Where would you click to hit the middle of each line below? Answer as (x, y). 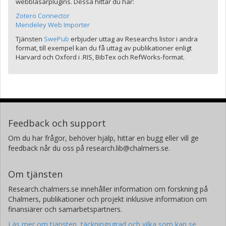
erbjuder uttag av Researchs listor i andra (133, 39)
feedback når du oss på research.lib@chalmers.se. (89, 148)
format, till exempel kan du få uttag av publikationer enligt (104, 48)
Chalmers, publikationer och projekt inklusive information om (107, 199)
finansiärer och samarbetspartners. (65, 209)
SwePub (56, 39)
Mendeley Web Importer (53, 25)
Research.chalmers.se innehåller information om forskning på (108, 189)
